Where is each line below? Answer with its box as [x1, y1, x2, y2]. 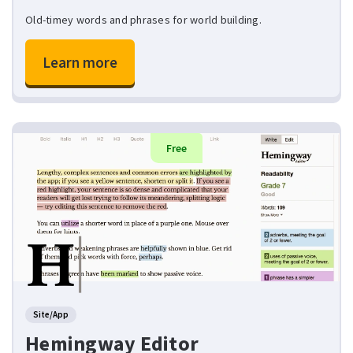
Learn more [43, 53, 117, 72]
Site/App [33, 308, 69, 320]
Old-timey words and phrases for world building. [25, 13, 262, 28]
